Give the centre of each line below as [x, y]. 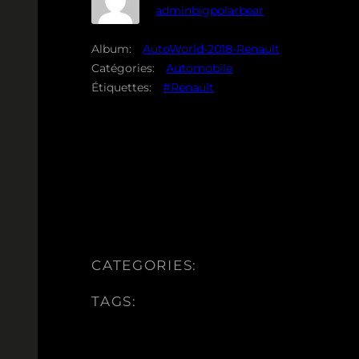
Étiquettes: [122, 87]
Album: [112, 48]
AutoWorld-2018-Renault [212, 48]
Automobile [200, 68]
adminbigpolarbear [210, 11]
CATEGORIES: [144, 265]
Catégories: [123, 68]
